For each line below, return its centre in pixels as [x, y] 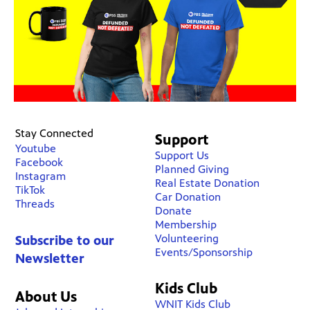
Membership [185, 225]
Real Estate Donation [207, 183]
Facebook [39, 163]
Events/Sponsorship [203, 253]
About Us [46, 297]
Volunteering [186, 239]
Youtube [36, 149]
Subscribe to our [65, 241]
